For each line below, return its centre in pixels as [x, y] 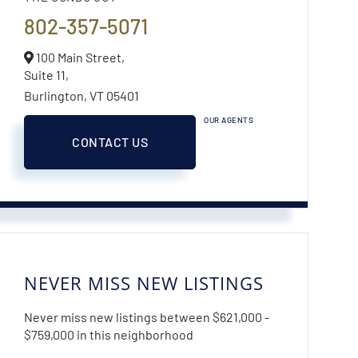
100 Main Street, [80, 57]
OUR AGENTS [229, 119]
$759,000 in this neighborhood [109, 334]
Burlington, [57, 95]
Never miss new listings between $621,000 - [147, 316]
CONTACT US [110, 141]
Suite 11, [47, 74]
